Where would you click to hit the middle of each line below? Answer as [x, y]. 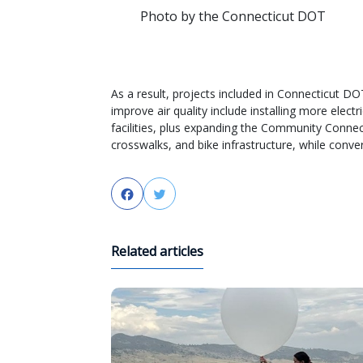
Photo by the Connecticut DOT [233, 17]
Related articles [157, 251]
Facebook [164, 194]
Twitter [190, 194]
